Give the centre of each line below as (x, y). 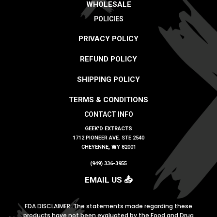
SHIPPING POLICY (108, 79)
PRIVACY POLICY (108, 39)
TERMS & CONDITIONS (108, 100)
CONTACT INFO (108, 114)
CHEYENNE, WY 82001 (108, 147)
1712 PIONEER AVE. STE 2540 (108, 138)
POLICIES (108, 19)
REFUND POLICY (108, 59)
